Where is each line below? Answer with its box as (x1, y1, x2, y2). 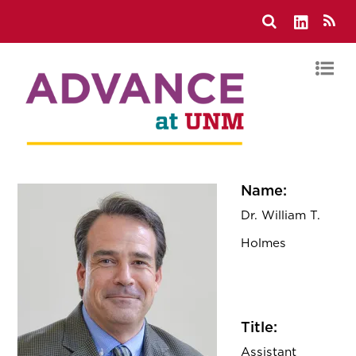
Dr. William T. (241, 207, 321, 223)
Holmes (241, 235, 287, 251)
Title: (241, 318, 278, 336)
